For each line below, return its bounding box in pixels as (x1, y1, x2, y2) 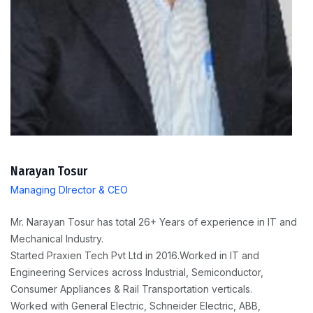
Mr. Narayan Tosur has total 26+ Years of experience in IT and (10, 216, 297, 228)
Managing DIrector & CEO (10, 184, 128, 196)
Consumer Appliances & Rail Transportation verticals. (10, 283, 252, 296)
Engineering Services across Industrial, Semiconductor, (10, 266, 263, 279)
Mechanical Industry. (10, 233, 103, 245)
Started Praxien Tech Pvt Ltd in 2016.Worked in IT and (10, 249, 259, 262)
